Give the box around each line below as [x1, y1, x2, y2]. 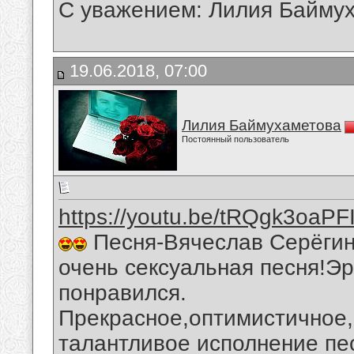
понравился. [58, 281, 186, 306]
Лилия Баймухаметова [182, 117, 341, 134]
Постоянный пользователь [182, 134, 289, 144]
